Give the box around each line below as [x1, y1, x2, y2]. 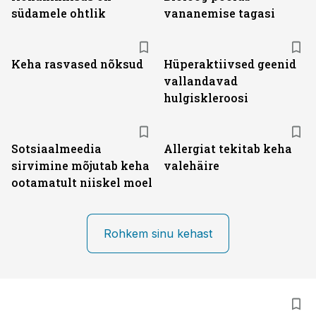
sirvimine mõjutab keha [11, 158, 150, 173]
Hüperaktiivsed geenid [164, 56, 296, 71]
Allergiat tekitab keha [164, 141, 292, 156]
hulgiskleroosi [164, 90, 248, 105]
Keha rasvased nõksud [11, 56, 143, 71]
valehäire [164, 158, 219, 173]
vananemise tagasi [164, 6, 275, 20]
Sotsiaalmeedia [11, 141, 102, 156]
